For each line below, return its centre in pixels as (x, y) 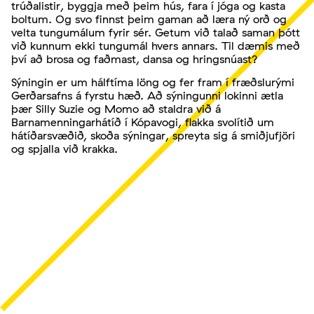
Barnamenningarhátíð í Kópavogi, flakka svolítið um (143, 122)
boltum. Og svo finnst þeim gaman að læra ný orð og (149, 19)
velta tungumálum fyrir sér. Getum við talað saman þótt (156, 32)
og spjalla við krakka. (64, 149)
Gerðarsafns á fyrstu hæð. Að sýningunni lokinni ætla (147, 96)
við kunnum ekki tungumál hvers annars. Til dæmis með (156, 46)
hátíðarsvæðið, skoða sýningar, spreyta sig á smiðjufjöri (153, 136)
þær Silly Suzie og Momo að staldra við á (116, 109)
